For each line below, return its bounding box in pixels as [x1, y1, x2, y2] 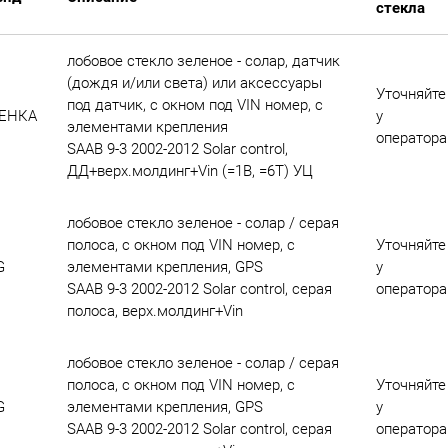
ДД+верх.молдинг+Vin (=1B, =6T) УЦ [66, 162, 313, 181]
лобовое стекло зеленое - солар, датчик [66, 52, 340, 71]
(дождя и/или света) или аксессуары [66, 74, 322, 93]
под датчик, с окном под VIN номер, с [66, 96, 323, 115]
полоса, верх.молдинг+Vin [66, 302, 243, 321]
